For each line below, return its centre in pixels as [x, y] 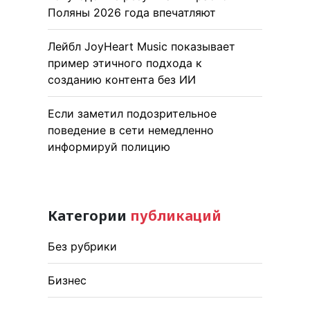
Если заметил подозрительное [132, 113]
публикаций [176, 215]
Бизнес [67, 280]
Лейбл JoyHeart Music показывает [142, 46]
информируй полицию [109, 146]
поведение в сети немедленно [131, 130]
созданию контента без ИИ [122, 79]
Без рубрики [82, 246]
